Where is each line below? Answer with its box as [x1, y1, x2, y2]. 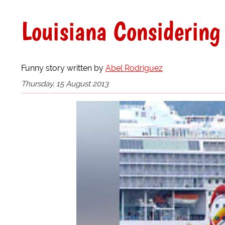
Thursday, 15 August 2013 [21, 79, 108, 88]
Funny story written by [21, 63, 105, 73]
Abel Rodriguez [105, 63, 163, 73]
